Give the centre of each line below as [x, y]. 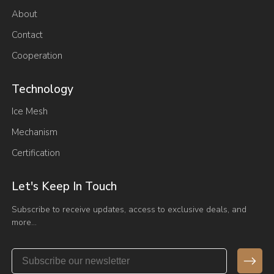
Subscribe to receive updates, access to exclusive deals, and [129, 209]
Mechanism [35, 132]
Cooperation [37, 56]
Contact [28, 35]
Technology [43, 90]
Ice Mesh [30, 112]
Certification [36, 153]
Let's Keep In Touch [65, 187]
